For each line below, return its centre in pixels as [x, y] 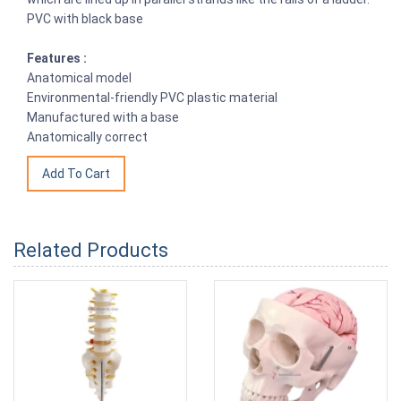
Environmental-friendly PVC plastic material [152, 98]
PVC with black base [85, 19]
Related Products [91, 250]
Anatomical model [79, 78]
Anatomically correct [87, 137]
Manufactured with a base [103, 117]
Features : [57, 58]
